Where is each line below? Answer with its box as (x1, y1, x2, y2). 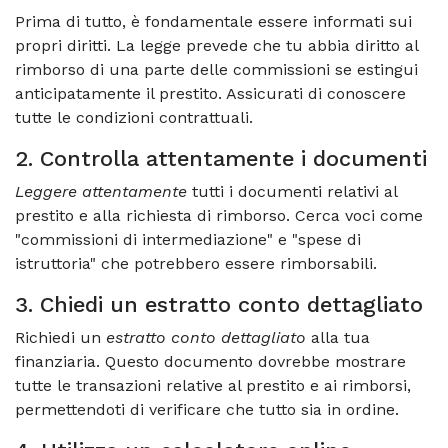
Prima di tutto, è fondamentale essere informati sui (15, 11, 412, 31)
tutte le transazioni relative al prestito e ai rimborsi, (15, 375, 411, 395)
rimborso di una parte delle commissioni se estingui (15, 59, 418, 79)
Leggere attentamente (15, 181, 187, 201)
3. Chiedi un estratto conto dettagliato (15, 291, 423, 317)
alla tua (306, 327, 370, 347)
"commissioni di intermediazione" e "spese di (15, 229, 361, 249)
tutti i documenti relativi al (187, 181, 397, 201)
